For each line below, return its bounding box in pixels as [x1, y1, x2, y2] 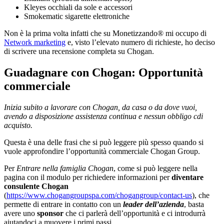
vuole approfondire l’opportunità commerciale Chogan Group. [4, 146, 200, 155]
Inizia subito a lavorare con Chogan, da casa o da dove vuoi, [4, 102, 197, 111]
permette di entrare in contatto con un [4, 199, 123, 208]
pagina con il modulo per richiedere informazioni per [4, 172, 171, 181]
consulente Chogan [4, 181, 68, 190]
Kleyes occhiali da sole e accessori [24, 2, 132, 11]
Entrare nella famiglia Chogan [16, 163, 113, 172]
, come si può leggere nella [113, 163, 197, 172]
